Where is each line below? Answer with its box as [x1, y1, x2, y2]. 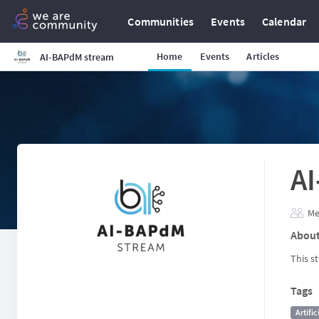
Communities [127, 14, 194, 28]
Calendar [262, 14, 307, 28]
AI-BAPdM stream [39, 51, 114, 63]
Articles [246, 50, 280, 63]
